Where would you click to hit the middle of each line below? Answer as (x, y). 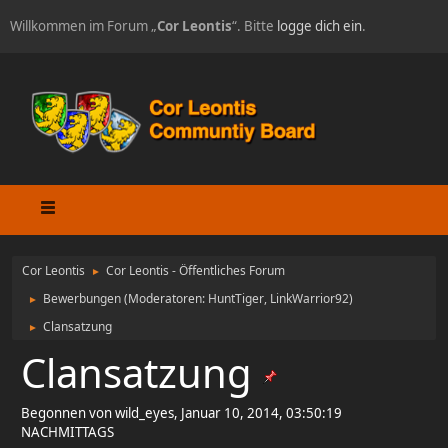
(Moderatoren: (166, 298)
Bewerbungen (82, 298)
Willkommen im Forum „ (83, 26)
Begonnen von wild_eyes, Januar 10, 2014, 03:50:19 (181, 412)
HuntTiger (236, 298)
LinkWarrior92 (309, 298)
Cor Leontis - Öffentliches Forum (195, 270)
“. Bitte (254, 26)
